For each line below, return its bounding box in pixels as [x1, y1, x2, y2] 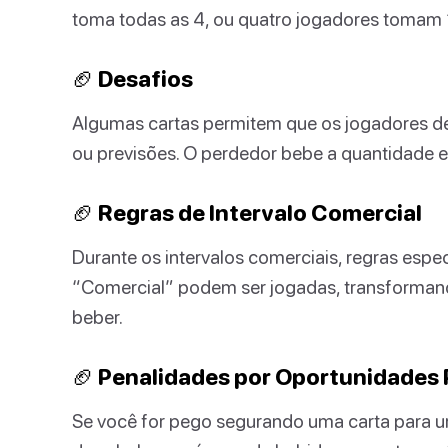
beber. [72, 304, 123, 328]
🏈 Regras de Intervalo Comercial [72, 198, 422, 226]
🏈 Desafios [72, 64, 193, 92]
